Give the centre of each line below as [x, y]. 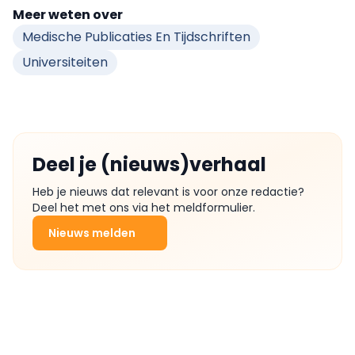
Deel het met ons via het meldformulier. [144, 208]
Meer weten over [68, 15]
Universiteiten [65, 63]
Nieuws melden [92, 233]
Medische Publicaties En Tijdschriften [136, 37]
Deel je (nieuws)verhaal [149, 165]
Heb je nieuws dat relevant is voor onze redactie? [168, 192]
